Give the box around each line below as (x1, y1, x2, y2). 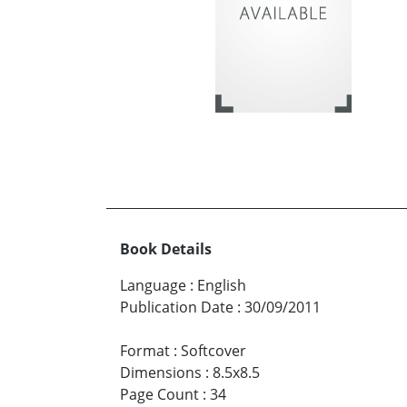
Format (120, 340, 170, 361)
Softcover (181, 340, 246, 361)
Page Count (120, 383, 199, 404)
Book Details (120, 238, 212, 259)
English (197, 274, 246, 295)
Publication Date (120, 296, 233, 317)
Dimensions (120, 362, 202, 382)
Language (120, 274, 186, 295)
